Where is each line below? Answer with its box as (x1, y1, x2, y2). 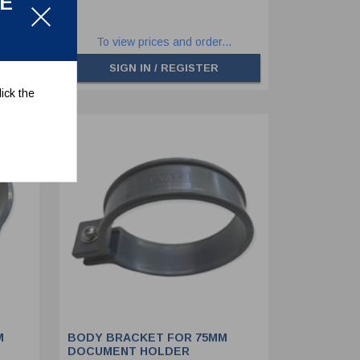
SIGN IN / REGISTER (108, 62, 219, 75)
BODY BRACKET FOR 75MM (67, 331, 227, 345)
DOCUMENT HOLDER (67, 345, 190, 358)
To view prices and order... (96, 35, 231, 49)
